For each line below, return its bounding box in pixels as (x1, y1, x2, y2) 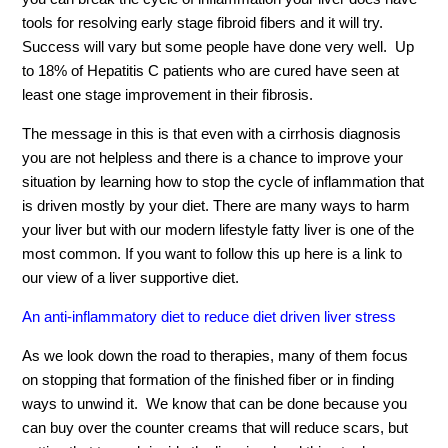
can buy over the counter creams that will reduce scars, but (22, 419, 409, 437)
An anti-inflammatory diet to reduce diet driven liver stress (22, 308, 397, 326)
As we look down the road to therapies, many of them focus (22, 347, 409, 365)
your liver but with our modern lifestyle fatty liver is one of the (22, 221, 415, 239)
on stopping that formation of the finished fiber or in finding (22, 371, 395, 389)
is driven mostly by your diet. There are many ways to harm (22, 197, 411, 215)
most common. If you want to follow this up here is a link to (22, 245, 403, 263)
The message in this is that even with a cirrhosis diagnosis (22, 125, 402, 143)
